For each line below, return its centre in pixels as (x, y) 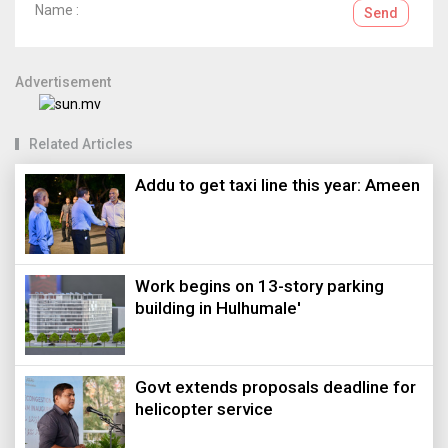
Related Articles (81, 143)
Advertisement (63, 81)
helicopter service (204, 408)
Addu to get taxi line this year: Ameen (277, 184)
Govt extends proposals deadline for (275, 386)
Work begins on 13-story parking (259, 285)
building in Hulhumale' (218, 307)
